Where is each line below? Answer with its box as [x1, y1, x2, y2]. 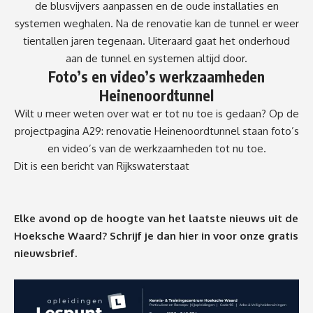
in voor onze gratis [201, 229, 298, 243]
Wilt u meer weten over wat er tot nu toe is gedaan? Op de [14, 107, 299, 121]
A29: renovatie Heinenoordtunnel [82, 124, 240, 138]
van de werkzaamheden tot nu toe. [96, 142, 266, 156]
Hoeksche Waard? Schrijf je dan [14, 229, 179, 243]
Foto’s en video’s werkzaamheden [48, 67, 265, 87]
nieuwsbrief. [14, 247, 77, 261]
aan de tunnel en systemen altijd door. [66, 52, 247, 66]
